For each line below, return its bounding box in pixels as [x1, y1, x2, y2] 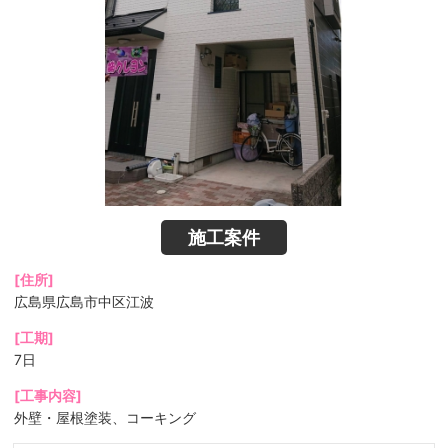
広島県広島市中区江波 [14, 293, 154, 310]
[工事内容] [14, 387, 82, 404]
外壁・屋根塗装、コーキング [14, 409, 196, 426]
